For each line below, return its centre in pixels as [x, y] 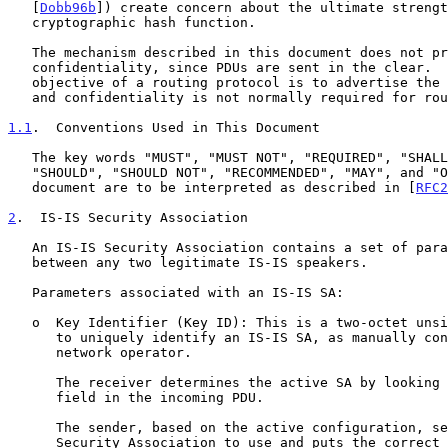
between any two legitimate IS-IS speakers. [20, 262]
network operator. [32, 352]
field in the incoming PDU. [32, 397]
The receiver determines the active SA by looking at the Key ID [32, 382]
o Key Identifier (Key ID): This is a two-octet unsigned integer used [20, 322]
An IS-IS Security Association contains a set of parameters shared [20, 247]
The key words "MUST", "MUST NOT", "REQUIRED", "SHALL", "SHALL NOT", [20, 157]
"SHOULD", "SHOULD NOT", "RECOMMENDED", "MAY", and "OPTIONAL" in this [20, 172]
